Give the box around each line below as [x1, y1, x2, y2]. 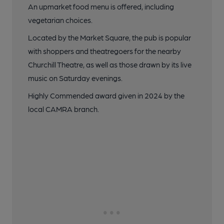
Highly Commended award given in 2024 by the [28, 91, 184, 100]
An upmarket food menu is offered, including [28, 2, 174, 11]
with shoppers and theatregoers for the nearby [28, 46, 181, 56]
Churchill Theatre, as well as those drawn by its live [28, 60, 191, 69]
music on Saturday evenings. [28, 73, 122, 83]
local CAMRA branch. [28, 104, 99, 114]
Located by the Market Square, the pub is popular [28, 33, 191, 42]
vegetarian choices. [28, 15, 92, 25]
